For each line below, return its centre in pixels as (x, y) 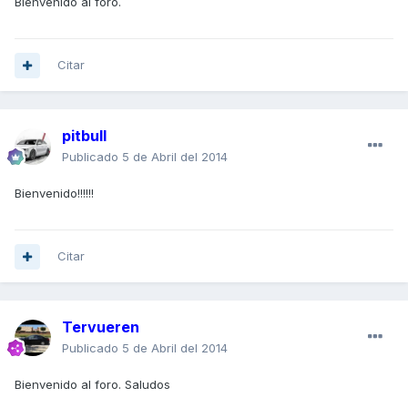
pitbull (84, 136)
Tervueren (101, 327)
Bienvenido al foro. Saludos (92, 385)
